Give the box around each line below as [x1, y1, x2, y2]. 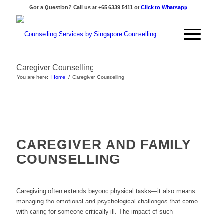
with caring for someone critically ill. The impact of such [16, 208, 173, 216]
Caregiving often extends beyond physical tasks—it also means [16, 187, 195, 195]
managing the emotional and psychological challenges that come [16, 198, 198, 205]
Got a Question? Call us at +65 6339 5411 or [29, 4, 141, 10]
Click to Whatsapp [141, 4, 188, 10]
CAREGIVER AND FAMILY [16, 137, 191, 152]
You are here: [16, 74, 48, 80]
